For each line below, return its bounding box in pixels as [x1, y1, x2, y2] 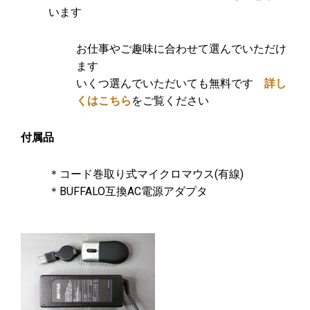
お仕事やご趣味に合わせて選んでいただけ [76, 42, 286, 56]
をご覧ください [131, 94, 209, 108]
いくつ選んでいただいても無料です [76, 77, 264, 91]
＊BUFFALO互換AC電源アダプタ [48, 185, 208, 199]
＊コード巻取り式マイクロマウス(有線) [48, 167, 244, 181]
